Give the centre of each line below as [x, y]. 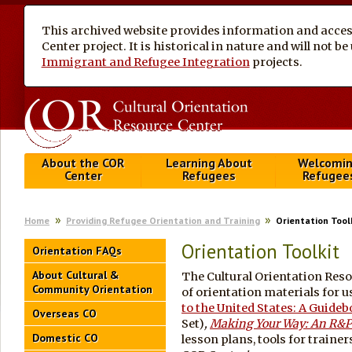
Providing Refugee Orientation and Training [163, 221]
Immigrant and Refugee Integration [145, 62]
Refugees [209, 176]
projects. [276, 62]
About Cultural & [76, 275]
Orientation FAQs [77, 251]
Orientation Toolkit [260, 252]
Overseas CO [64, 314]
